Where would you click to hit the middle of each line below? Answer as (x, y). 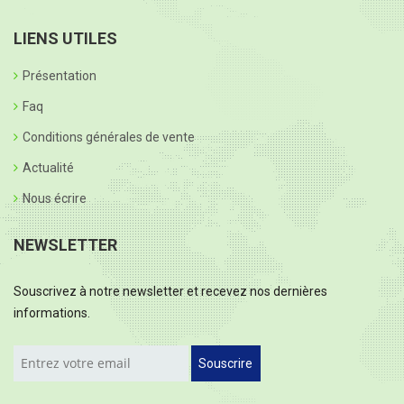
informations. (52, 312)
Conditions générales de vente (109, 137)
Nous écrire (55, 198)
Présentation (60, 75)
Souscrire (226, 363)
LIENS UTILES (65, 38)
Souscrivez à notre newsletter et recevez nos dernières (170, 291)
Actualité (48, 167)
